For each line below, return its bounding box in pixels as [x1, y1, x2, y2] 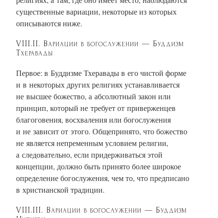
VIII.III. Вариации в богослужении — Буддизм [16, 205, 187, 215]
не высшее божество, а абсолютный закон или [16, 91, 171, 101]
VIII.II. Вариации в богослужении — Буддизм [16, 38, 184, 48]
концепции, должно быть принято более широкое [16, 161, 181, 171]
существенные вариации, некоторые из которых [16, 6, 177, 17]
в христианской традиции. [16, 184, 105, 195]
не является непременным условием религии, [16, 137, 168, 148]
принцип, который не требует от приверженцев [16, 102, 176, 113]
